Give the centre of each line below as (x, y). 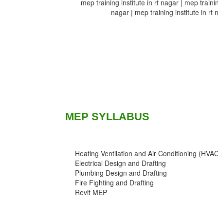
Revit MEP (91, 192)
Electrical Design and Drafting (121, 163)
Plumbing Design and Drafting (121, 173)
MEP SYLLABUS (108, 117)
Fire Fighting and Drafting (115, 183)
